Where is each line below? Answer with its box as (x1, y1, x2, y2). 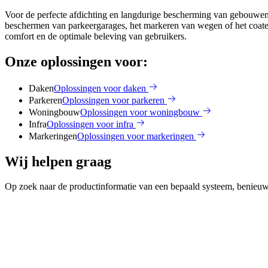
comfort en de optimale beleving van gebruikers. (5, 31, 187, 41)
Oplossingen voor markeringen (77, 130, 194, 141)
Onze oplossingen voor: (5, 53, 148, 69)
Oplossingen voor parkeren (62, 95, 165, 105)
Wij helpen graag (5, 153, 111, 169)
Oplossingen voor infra (47, 118, 133, 129)
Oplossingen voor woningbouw (80, 106, 200, 117)
